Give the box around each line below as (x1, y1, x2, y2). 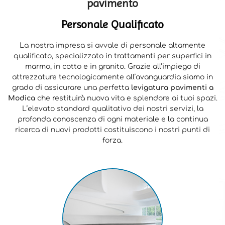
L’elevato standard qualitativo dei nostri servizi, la (22, 105, 203, 113)
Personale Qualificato (61, 18, 164, 31)
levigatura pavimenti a (131, 84, 213, 92)
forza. (102, 137, 123, 145)
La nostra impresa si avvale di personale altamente (20, 42, 205, 50)
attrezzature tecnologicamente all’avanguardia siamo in (12, 73, 213, 81)
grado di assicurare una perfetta (12, 84, 131, 92)
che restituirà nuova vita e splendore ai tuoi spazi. (37, 94, 217, 102)
